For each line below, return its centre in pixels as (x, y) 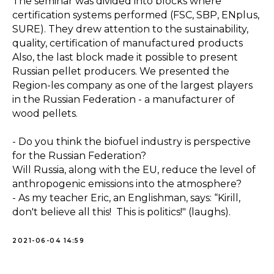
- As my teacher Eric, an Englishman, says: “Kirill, (126, 198)
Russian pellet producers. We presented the (121, 71)
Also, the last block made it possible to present (125, 57)
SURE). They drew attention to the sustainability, (130, 29)
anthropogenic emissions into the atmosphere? (127, 184)
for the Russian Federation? (79, 156)
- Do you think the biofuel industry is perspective (131, 142)
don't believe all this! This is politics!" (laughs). (121, 212)
